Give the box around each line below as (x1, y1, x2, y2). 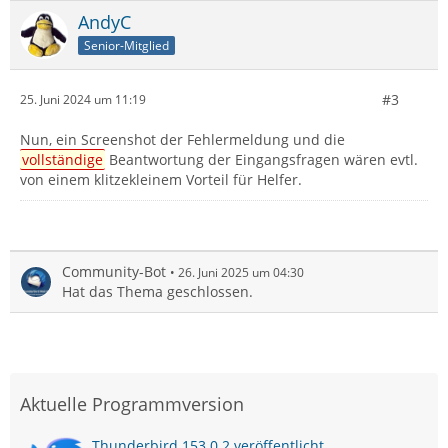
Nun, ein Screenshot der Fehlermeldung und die (20, 129, 345, 149)
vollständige (22, 149, 104, 169)
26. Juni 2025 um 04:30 (178, 263, 304, 281)
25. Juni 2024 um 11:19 (20, 91, 146, 109)
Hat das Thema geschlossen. (62, 281, 253, 301)
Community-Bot (62, 261, 166, 281)
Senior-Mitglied (84, 36, 169, 54)
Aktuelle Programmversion (20, 391, 244, 416)
